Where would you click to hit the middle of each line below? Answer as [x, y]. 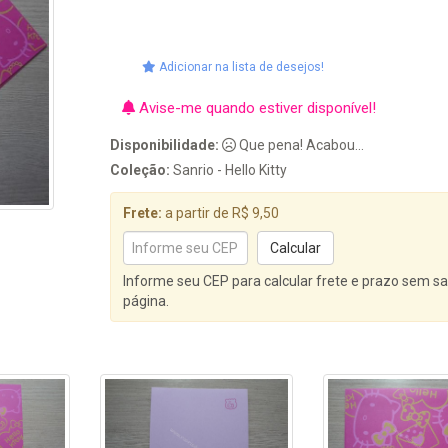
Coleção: [140, 170]
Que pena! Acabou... [300, 145]
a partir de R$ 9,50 [221, 213]
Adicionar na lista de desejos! [240, 67]
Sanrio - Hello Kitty [229, 170]
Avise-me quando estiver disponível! [256, 108]
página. [146, 301]
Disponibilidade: [165, 145]
